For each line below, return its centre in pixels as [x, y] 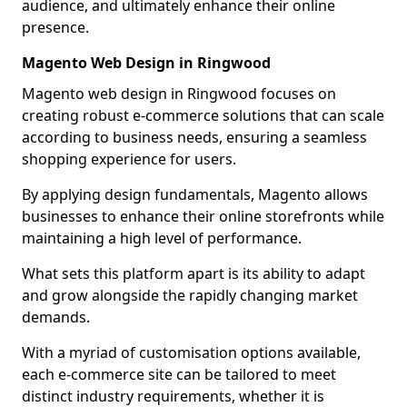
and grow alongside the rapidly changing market [190, 295]
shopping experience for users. [129, 159]
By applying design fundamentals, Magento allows [195, 194]
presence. [55, 27]
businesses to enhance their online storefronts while [203, 216]
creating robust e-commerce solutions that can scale [203, 115]
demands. [56, 317]
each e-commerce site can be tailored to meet [179, 374]
